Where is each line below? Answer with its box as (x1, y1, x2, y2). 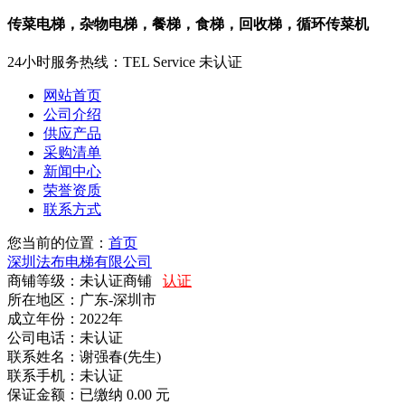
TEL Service (123, 54, 195, 71)
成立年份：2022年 (7, 311, 123, 327)
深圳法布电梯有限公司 (7, 254, 152, 270)
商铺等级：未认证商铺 (7, 273, 163, 289)
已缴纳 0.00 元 (80, 387, 170, 403)
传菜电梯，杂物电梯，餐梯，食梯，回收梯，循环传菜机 (7, 16, 369, 33)
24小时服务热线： (7, 54, 123, 71)
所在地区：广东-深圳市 (7, 292, 156, 308)
